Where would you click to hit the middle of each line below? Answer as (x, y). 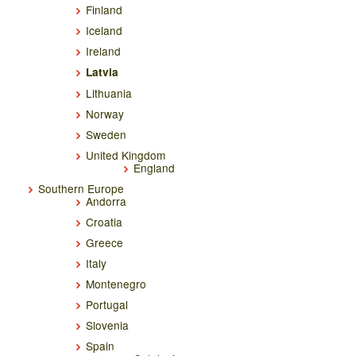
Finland (104, 10)
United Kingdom (126, 155)
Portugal (107, 305)
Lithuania (109, 93)
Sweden (106, 135)
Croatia (104, 222)
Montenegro (116, 284)
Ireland (103, 51)
